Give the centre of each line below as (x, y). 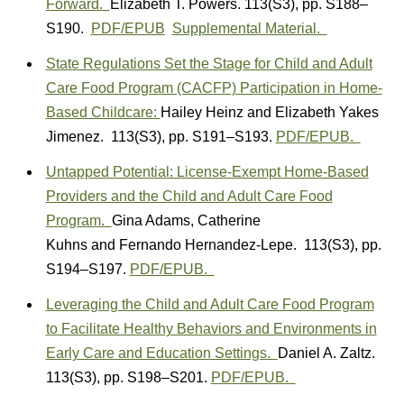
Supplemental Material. (249, 28)
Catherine (229, 220)
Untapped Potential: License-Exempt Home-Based (207, 171)
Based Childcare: (103, 112)
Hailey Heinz (202, 112)
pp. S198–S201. (157, 377)
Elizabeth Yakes (326, 112)
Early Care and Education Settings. (161, 353)
